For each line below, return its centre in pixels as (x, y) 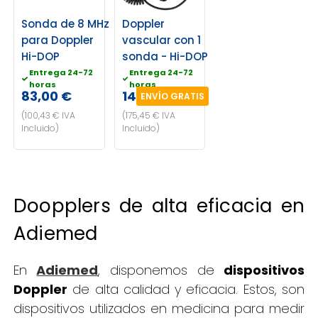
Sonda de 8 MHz (65, 24)
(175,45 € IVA (148, 116)
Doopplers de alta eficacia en (159, 206)
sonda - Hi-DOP (165, 57)
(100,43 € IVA (48, 116)
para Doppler (57, 40)
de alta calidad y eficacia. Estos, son (186, 290)
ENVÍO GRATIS (173, 97)
